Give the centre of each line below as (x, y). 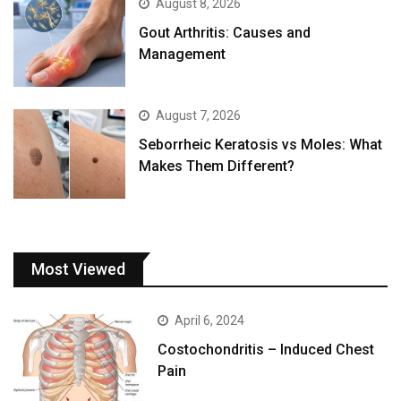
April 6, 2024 (210, 321)
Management (183, 54)
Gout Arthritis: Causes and (225, 32)
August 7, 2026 (199, 115)
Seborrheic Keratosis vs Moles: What (261, 144)
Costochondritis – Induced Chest (266, 350)
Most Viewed (78, 269)
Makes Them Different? (217, 166)
